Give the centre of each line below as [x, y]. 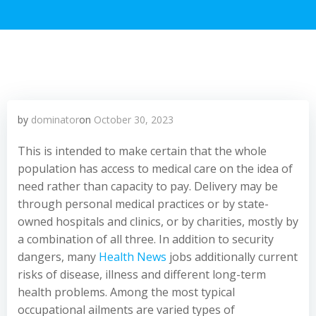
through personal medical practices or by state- [143, 204]
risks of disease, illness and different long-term [142, 274]
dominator [55, 120]
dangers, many [58, 257]
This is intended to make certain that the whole [142, 151]
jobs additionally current [232, 257]
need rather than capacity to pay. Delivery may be [148, 186]
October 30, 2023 [134, 120]
